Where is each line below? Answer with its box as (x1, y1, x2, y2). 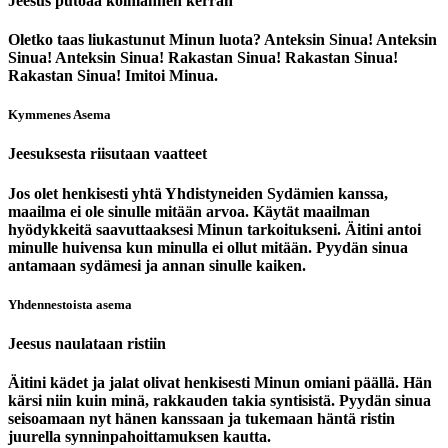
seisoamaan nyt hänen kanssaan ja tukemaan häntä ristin (8, 410, 395, 428)
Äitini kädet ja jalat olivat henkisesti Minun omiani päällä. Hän (8, 374, 432, 392)
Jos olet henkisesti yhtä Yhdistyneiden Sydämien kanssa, (8, 184, 388, 202)
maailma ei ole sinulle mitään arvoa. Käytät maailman (8, 202, 370, 220)
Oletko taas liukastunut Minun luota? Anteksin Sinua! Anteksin (8, 30, 437, 48)
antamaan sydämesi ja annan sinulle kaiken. (8, 256, 306, 274)
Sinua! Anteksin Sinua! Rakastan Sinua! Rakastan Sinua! (8, 48, 398, 66)
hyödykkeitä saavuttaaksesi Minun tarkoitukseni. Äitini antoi (8, 220, 421, 238)
